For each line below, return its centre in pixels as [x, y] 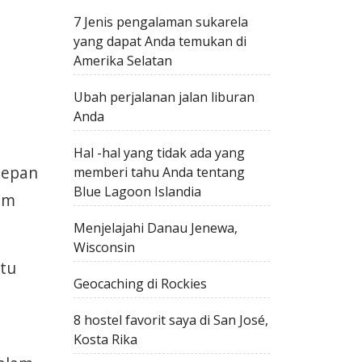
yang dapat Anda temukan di [160, 41]
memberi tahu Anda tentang [159, 172]
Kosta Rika [105, 339]
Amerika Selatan [123, 61]
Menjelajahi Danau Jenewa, [156, 228]
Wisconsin [104, 247]
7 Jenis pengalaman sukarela [161, 22]
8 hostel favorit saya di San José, [171, 320]
